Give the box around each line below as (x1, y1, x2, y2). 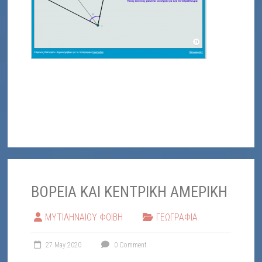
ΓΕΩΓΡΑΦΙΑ (156, 211, 198, 223)
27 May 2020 (46, 240, 82, 249)
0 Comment (112, 240, 147, 249)
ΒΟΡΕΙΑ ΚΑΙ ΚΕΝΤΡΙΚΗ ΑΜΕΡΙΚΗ (31, 182, 228, 201)
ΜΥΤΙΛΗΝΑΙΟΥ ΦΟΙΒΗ (45, 211, 123, 223)
